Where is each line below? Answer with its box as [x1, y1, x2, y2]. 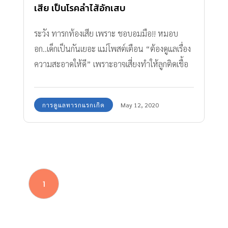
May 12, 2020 [121, 100, 159, 109]
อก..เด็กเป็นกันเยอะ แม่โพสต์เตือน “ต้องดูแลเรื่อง [34, 43, 191, 54]
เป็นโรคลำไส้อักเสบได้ [34, 73, 103, 84]
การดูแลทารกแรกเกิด [42, 100, 105, 109]
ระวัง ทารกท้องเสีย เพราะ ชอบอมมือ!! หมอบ [34, 27, 178, 39]
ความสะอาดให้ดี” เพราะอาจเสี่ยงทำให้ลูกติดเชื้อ [34, 58, 188, 69]
